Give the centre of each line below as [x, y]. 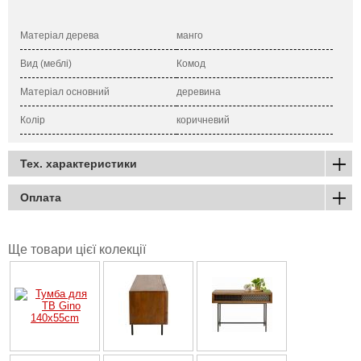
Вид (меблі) [46, 63]
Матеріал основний [65, 91]
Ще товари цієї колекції [77, 249]
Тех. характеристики [79, 163]
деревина [199, 91]
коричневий [203, 120]
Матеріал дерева [60, 35]
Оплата [41, 197]
